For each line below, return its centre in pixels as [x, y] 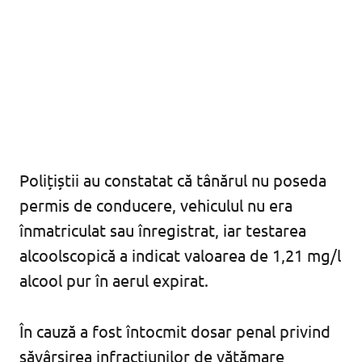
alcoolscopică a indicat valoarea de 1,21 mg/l [180, 255]
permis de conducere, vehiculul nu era [156, 205]
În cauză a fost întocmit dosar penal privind [175, 331]
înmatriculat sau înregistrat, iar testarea [163, 230]
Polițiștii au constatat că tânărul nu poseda [173, 180]
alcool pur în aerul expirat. [114, 280]
